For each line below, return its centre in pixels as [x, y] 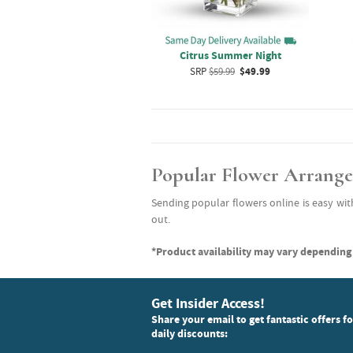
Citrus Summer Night [230, 55]
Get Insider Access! [208, 303]
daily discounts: [190, 333]
